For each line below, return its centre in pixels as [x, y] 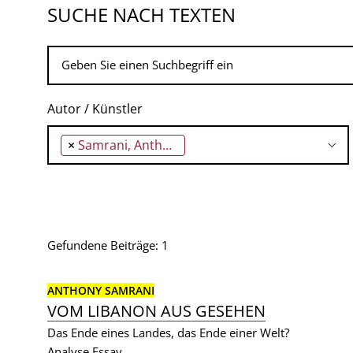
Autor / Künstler [95, 109]
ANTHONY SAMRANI [101, 290]
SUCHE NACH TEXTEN [141, 15]
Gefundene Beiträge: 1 [108, 245]
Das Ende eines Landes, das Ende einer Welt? [168, 333]
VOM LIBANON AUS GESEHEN [156, 311]
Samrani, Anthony [120, 145]
